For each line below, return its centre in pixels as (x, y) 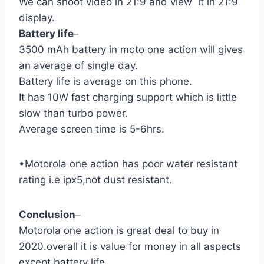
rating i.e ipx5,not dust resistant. (95, 179)
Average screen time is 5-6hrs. (92, 129)
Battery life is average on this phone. (105, 81)
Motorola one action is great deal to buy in (119, 230)
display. (37, 17)
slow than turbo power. (73, 113)
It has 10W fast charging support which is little (128, 97)
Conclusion (47, 214)
